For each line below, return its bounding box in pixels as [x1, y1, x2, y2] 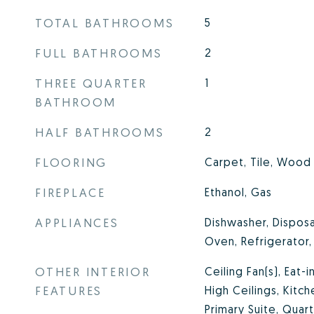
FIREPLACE [35, 185, 106, 200]
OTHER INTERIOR [35, 264, 151, 279]
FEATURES [35, 283, 102, 298]
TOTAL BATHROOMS [35, 15, 175, 30]
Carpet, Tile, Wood [204, 155, 311, 169]
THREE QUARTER [35, 76, 147, 90]
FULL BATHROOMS [35, 46, 163, 60]
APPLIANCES [35, 215, 119, 230]
